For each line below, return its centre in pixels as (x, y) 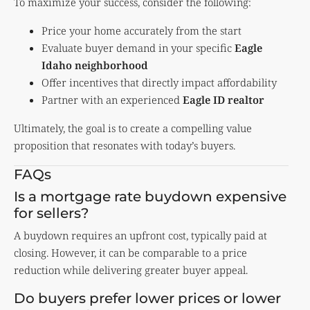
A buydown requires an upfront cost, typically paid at (140, 235)
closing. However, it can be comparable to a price (130, 252)
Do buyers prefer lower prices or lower (147, 298)
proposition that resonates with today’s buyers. (125, 145)
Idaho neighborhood (95, 65)
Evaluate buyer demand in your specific (138, 47)
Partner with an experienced (112, 99)
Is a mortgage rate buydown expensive (150, 196)
